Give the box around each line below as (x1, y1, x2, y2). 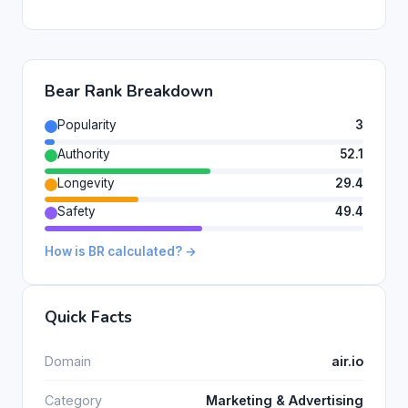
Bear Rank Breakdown (45, 79, 213, 102)
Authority (57, 146, 110, 161)
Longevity (57, 175, 115, 190)
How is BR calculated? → (45, 244, 197, 260)
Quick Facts (45, 306, 132, 329)
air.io (331, 352, 363, 369)
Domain (45, 352, 91, 369)
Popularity (57, 117, 117, 132)
